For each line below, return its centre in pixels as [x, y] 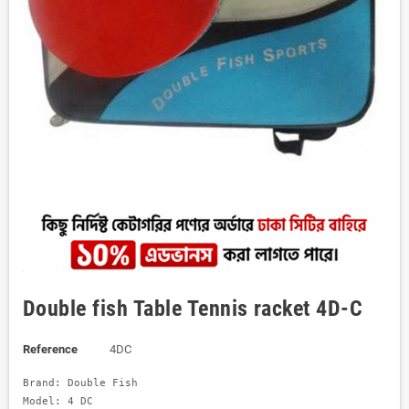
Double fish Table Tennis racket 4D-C [193, 309]
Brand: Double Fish [84, 383]
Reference [50, 350]
